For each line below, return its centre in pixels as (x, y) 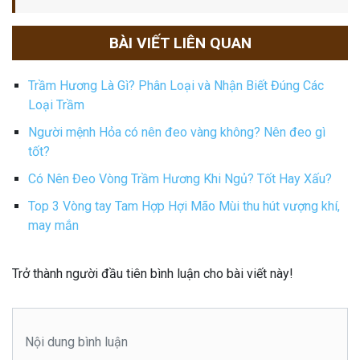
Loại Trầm (56, 104)
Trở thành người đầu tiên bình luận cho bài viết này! (153, 273)
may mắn (53, 225)
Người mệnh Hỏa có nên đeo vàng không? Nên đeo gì (177, 132)
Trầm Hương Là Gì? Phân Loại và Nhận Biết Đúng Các (176, 85)
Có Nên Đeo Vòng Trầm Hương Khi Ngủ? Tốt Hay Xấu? (180, 178)
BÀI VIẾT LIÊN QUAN (180, 43)
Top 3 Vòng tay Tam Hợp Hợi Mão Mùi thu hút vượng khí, (184, 206)
